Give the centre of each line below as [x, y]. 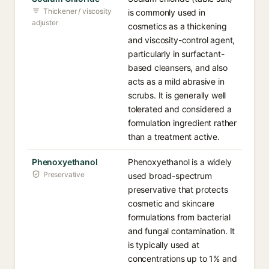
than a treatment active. [174, 137]
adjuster [45, 23]
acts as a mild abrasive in [176, 81]
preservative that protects [178, 189]
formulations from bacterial [179, 217]
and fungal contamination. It [182, 231]
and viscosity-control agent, [182, 40]
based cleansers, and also [178, 68]
